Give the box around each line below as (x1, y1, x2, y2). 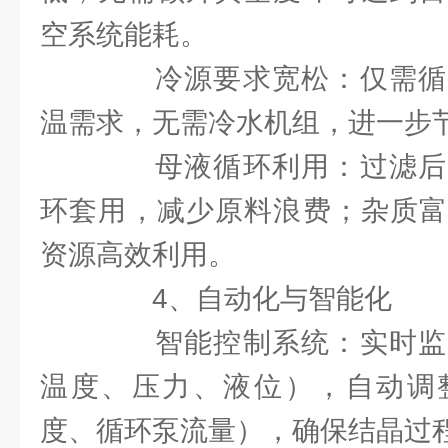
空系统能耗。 (40, 19, 208, 50)
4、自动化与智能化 (96, 283, 392, 314)
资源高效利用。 (40, 239, 236, 270)
